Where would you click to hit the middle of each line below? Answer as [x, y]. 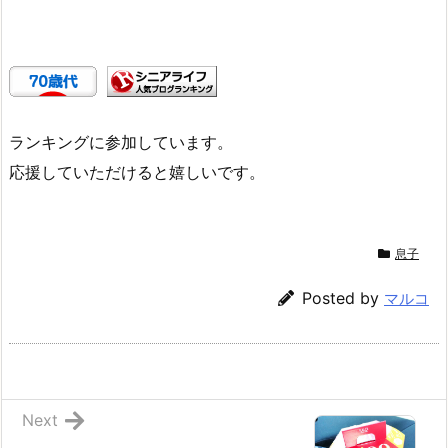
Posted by [343, 297]
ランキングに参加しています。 [121, 141]
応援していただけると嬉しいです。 [137, 171]
